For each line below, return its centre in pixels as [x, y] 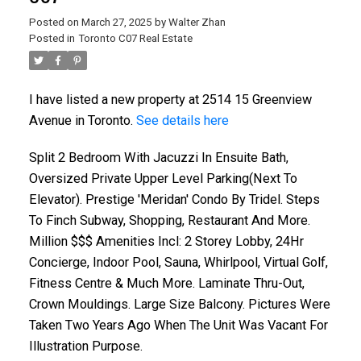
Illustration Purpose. [85, 346]
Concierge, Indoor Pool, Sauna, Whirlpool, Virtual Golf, [178, 263]
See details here [182, 121]
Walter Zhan [197, 23]
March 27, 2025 [116, 23]
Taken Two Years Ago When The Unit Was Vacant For [178, 326]
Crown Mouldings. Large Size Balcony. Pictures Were [179, 305]
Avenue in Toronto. [82, 121]
